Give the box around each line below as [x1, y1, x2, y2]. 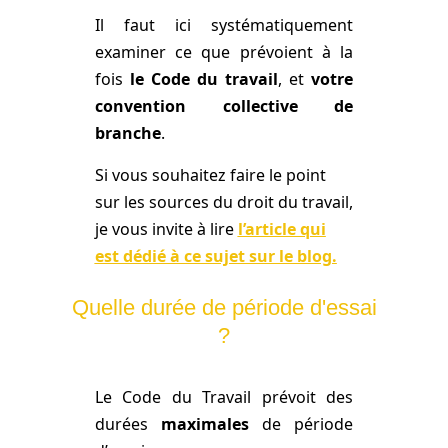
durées [94, 413, 161, 436]
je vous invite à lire [94, 217, 238, 240]
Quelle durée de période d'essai [71, 294, 377, 320]
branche [94, 122, 161, 145]
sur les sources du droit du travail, [94, 190, 353, 213]
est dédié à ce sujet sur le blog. [94, 244, 337, 267]
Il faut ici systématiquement [94, 14, 354, 37]
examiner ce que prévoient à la [94, 41, 354, 64]
